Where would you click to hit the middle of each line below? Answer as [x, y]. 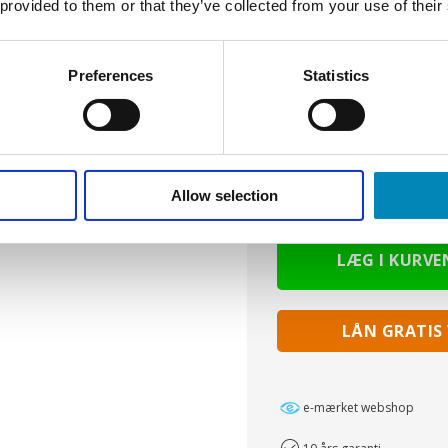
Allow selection [224, 195]
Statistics [336, 75]
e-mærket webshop [358, 408]
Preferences [111, 75]
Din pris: [313, 146]
